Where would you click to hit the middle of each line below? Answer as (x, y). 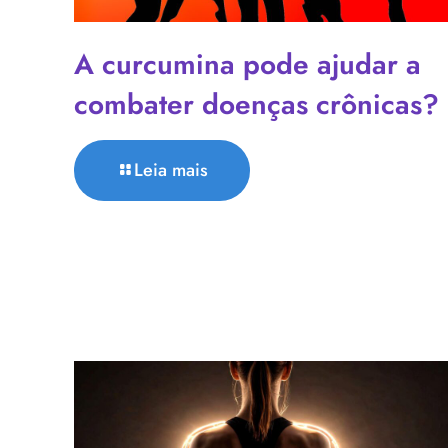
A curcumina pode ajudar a (247, 64)
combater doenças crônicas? (256, 104)
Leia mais (171, 169)
